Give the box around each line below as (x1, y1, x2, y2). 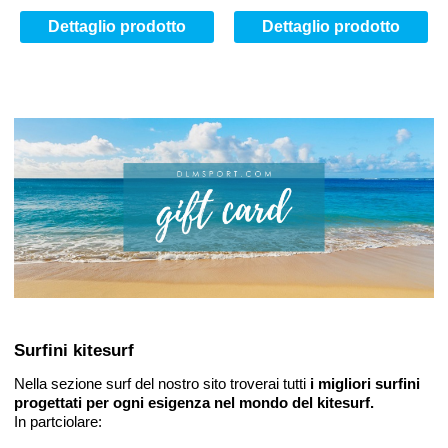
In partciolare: (14, 413, 102, 431)
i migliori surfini (310, 375, 420, 393)
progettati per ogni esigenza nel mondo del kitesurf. (14, 394, 374, 412)
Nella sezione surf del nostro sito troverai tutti (14, 375, 310, 393)
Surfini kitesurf (14, 341, 134, 361)
